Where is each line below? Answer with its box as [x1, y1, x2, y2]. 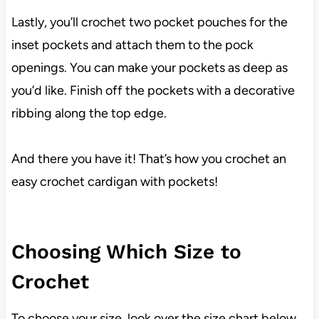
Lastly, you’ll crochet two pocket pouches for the [11, 14, 288, 30]
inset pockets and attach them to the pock [11, 36, 253, 53]
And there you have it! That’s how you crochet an [11, 150, 286, 167]
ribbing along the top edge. [11, 105, 167, 121]
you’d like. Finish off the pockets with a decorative [11, 82, 295, 98]
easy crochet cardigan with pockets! [11, 173, 218, 189]
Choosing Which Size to [11, 239, 241, 263]
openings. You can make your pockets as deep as [11, 59, 288, 75]
